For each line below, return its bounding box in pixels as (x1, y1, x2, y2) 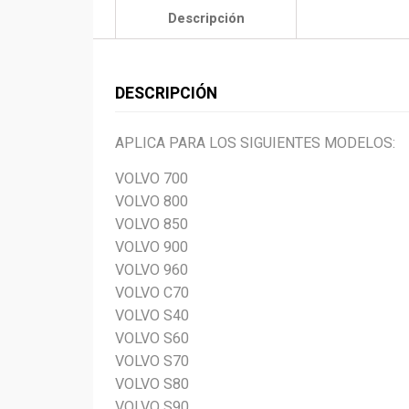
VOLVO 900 (115, 236, 188, 258)
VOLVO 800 (115, 190, 188, 213)
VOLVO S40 (115, 304, 189, 327)
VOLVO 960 (115, 258, 188, 281)
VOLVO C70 (115, 281, 189, 304)
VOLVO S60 (115, 327, 189, 350)
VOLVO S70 (115, 350, 189, 372)
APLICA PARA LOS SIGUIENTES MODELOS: (115, 132, 395, 155)
